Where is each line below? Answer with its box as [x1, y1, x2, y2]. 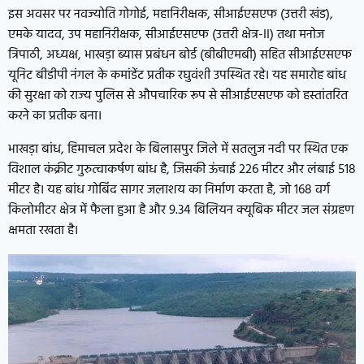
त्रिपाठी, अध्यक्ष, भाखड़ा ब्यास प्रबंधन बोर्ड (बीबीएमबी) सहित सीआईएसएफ [8, 44, 352, 66]
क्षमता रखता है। [8, 219, 78, 241]
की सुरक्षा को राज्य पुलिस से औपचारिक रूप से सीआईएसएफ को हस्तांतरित [8, 84, 348, 106]
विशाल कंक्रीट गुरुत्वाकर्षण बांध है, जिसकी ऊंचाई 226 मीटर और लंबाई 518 [8, 158, 356, 180]
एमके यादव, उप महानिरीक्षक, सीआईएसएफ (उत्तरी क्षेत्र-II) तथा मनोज [8, 24, 324, 45]
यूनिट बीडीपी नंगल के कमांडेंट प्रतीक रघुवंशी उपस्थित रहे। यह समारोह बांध [8, 64, 346, 86]
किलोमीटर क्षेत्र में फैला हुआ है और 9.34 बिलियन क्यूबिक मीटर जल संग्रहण [8, 199, 354, 221]
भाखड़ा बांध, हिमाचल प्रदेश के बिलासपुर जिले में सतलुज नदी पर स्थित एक [8, 138, 348, 160]
